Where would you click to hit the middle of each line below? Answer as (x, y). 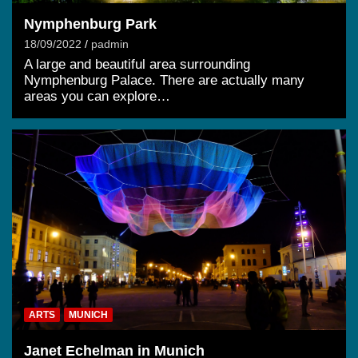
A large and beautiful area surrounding (137, 65)
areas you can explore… (97, 97)
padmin (110, 44)
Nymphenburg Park (90, 24)
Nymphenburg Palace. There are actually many (164, 81)
